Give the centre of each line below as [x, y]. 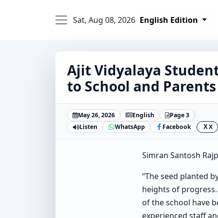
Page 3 [180, 115]
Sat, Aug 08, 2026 [104, 20]
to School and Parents [142, 86]
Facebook [177, 127]
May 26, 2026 [96, 115]
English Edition [170, 20]
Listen [88, 127]
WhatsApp [130, 127]
